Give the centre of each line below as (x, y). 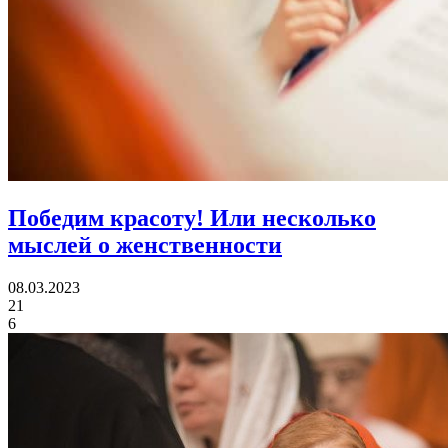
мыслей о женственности (145, 245)
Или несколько (290, 218)
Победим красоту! (106, 218)
